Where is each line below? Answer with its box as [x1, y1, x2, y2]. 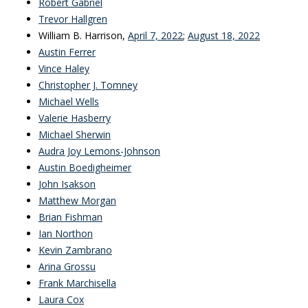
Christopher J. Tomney [38, 78, 137, 91]
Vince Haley [38, 62, 89, 75]
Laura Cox [38, 293, 84, 306]
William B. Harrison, [38, 29, 128, 42]
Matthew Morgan [38, 194, 116, 207]
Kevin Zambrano [38, 243, 112, 256]
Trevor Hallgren [38, 12, 107, 25]
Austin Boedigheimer [38, 161, 131, 174]
